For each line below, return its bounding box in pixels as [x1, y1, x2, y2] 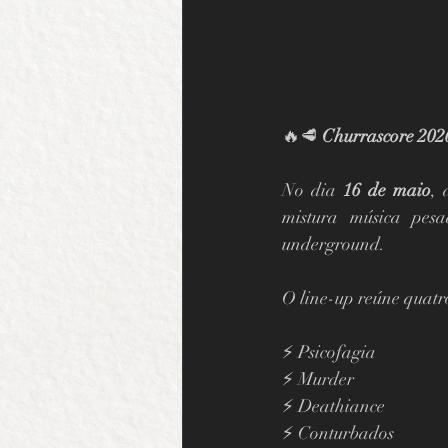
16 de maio [343, 178, 431, 201]
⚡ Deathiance [282, 394, 385, 417]
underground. [282, 232, 385, 255]
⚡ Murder [282, 367, 354, 390]
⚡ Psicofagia [282, 340, 376, 363]
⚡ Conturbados [282, 421, 394, 444]
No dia [282, 178, 343, 201]
